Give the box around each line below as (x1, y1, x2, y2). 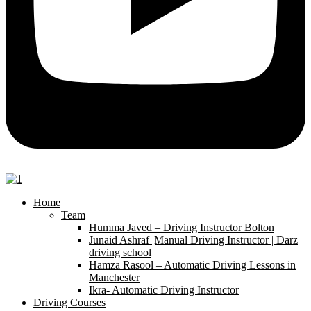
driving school (89, 246, 151, 258)
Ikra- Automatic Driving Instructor (89, 283, 239, 296)
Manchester (89, 271, 140, 283)
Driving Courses (33, 296, 106, 308)
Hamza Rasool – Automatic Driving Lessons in (89, 258, 296, 271)
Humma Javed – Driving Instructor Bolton (89, 221, 274, 233)
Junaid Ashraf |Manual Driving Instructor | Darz (89, 233, 298, 246)
